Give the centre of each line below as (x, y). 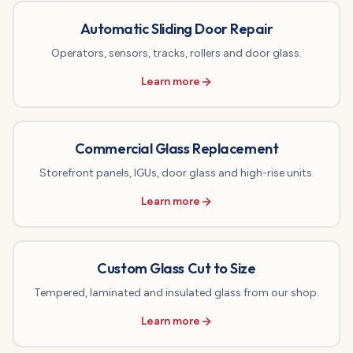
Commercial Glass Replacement (176, 149)
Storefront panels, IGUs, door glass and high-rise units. (176, 173)
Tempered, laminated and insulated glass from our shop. (176, 293)
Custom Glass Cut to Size (176, 268)
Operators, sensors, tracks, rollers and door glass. (176, 53)
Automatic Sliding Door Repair (176, 29)
